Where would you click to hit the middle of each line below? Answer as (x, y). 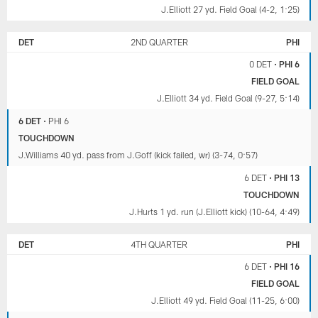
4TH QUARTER (159, 245)
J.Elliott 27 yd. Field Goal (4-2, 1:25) (230, 10)
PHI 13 (286, 178)
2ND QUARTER (159, 42)
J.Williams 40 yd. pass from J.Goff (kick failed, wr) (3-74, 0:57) (138, 155)
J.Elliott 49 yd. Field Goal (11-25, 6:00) (225, 301)
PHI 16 (286, 267)
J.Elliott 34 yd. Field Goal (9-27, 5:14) (228, 98)
